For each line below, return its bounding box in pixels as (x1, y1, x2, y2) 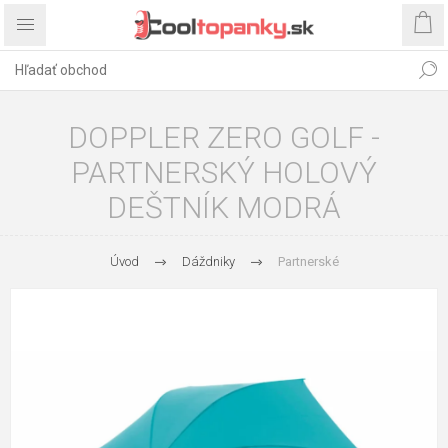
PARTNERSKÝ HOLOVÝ (71, 155, 377, 190)
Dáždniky (181, 254, 235, 269)
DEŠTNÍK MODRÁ (107, 190, 341, 225)
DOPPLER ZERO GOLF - (68, 120, 380, 155)
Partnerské (277, 254, 339, 269)
